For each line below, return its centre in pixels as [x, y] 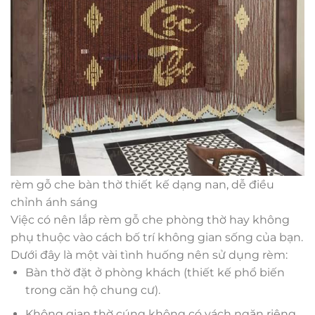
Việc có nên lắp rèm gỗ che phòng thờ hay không [150, 219]
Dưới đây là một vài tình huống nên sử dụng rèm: [149, 255]
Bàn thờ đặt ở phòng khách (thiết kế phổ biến [155, 272]
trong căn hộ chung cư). [92, 290]
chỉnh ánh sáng [54, 202]
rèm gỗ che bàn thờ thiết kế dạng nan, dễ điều [142, 184]
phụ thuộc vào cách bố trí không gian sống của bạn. [157, 237]
